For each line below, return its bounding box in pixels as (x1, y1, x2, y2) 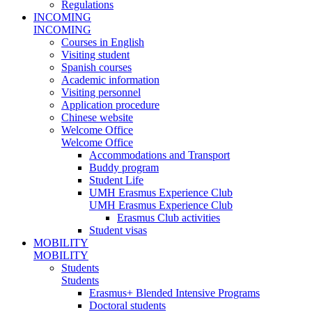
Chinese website (61, 111, 133, 123)
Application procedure (61, 98, 159, 111)
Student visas (89, 224, 147, 236)
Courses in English (61, 36, 144, 48)
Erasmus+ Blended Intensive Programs (89, 286, 260, 299)
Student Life (89, 173, 143, 186)
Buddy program (89, 161, 159, 173)
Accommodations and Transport (89, 148, 230, 161)
